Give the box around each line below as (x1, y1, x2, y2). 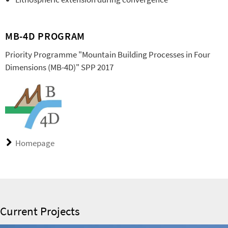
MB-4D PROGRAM (5, 30, 85, 42)
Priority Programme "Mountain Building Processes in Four (5, 49, 210, 60)
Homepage (15, 137, 54, 149)
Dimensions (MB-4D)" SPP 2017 (5, 62, 113, 73)
